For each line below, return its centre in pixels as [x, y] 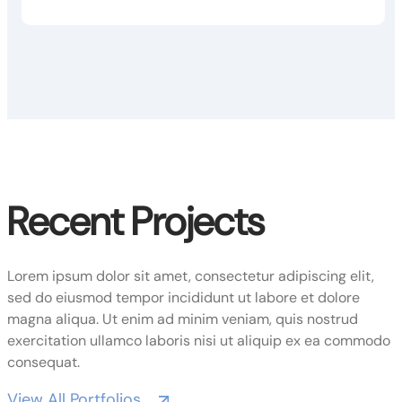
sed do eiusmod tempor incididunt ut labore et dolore [184, 297]
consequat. [44, 362]
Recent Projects [135, 221]
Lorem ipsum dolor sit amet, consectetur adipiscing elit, [191, 275]
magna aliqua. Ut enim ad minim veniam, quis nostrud [183, 319]
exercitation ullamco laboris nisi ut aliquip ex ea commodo [199, 340]
